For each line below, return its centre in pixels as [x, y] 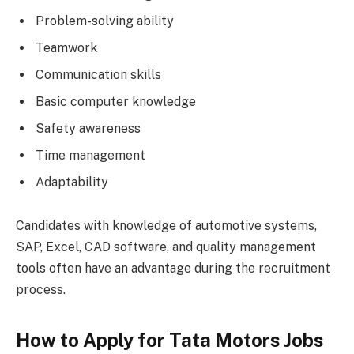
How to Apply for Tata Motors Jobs [169, 339]
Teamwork [66, 47]
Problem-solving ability [105, 21]
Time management [90, 155]
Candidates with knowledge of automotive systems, [166, 226]
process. [41, 290]
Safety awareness [88, 128]
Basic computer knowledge [116, 101]
